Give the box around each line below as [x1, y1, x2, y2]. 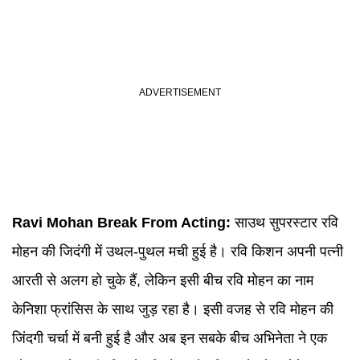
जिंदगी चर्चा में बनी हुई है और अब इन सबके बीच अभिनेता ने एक [12, 330, 327, 346]
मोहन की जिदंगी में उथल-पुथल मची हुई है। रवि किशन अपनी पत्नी [12, 243, 343, 260]
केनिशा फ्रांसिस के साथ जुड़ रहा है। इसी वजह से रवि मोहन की [12, 301, 333, 317]
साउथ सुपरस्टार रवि [231, 215, 338, 231]
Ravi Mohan [12, 215, 93, 231]
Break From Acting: [93, 215, 231, 231]
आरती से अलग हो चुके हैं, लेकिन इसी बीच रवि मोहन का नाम [12, 272, 313, 288]
